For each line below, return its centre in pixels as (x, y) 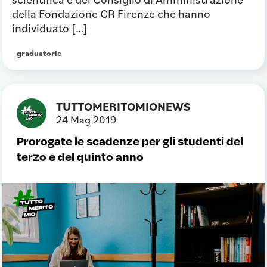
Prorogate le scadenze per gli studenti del (130, 140)
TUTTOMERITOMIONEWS (123, 106)
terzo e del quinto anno (80, 156)
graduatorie (39, 53)
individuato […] (50, 28)
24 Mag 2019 (86, 119)
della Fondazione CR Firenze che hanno (111, 13)
